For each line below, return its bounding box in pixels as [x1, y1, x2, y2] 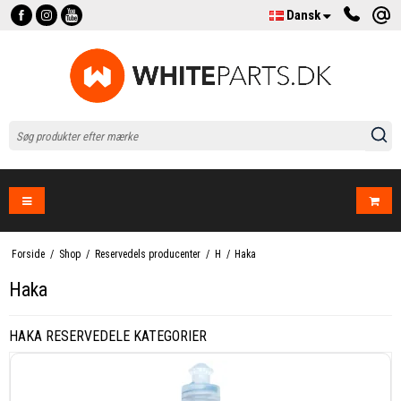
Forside [11, 248, 45, 261]
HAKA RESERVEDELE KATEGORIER [9, 328, 207, 346]
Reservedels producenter [94, 248, 200, 261]
